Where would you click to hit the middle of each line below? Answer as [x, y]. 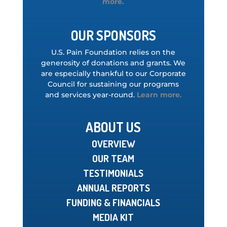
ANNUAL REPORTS [113, 188]
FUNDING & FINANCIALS [113, 202]
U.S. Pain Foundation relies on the [113, 52]
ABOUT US [113, 127]
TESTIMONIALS [113, 173]
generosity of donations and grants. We [113, 63]
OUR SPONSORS [113, 35]
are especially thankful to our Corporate [113, 73]
